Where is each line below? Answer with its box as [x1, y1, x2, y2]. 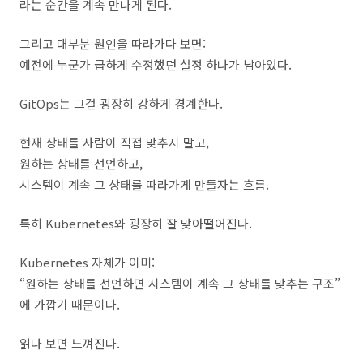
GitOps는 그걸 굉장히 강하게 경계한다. [19, 95, 223, 112]
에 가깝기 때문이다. [19, 296, 120, 313]
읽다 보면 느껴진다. [19, 335, 120, 352]
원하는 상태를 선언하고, [19, 155, 143, 172]
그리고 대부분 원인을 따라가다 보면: [19, 35, 206, 52]
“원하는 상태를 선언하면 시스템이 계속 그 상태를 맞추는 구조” [19, 275, 340, 292]
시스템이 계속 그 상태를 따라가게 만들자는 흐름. [19, 176, 269, 193]
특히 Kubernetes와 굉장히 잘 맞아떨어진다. [19, 215, 252, 232]
